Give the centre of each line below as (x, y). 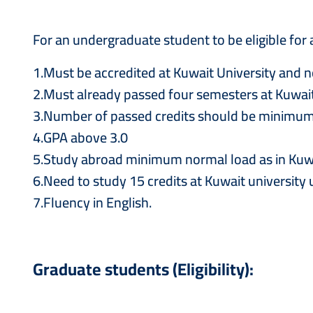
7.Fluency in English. (92, 202)
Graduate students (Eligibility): (143, 269)
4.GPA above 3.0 (80, 137)
